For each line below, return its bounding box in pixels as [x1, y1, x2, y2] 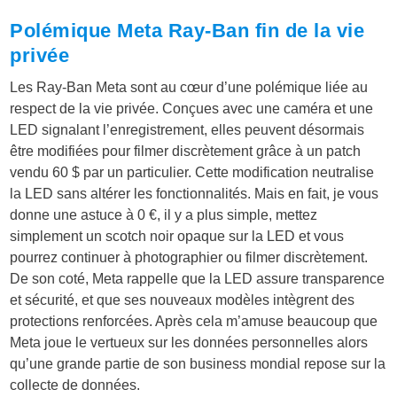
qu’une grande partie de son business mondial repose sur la [10, 355, 386, 371]
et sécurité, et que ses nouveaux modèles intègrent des [10, 292, 355, 307]
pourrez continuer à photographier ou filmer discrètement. [10, 249, 369, 265]
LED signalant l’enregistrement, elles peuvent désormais [10, 121, 365, 137]
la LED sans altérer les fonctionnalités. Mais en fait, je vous [10, 185, 379, 201]
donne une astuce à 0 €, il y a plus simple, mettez [10, 206, 318, 222]
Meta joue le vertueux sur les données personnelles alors [10, 334, 369, 350]
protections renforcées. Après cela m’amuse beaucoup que [10, 313, 378, 329]
